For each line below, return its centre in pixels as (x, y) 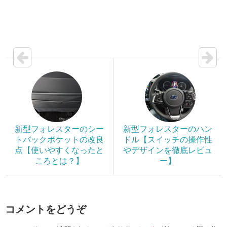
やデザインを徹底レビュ (168, 150)
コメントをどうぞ (46, 210)
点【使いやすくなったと (59, 150)
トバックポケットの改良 (59, 140)
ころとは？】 (59, 161)
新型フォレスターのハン (168, 129)
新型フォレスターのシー (59, 129)
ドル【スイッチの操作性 (168, 140)
